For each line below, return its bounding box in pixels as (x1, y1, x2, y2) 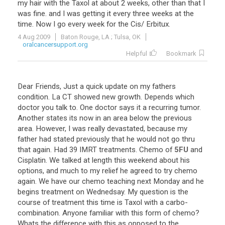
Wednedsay (86, 187, 124, 196)
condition (18, 92, 48, 101)
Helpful (126, 50, 147, 57)
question (140, 187, 168, 196)
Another (18, 114, 44, 123)
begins (18, 187, 39, 196)
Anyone (62, 208, 87, 217)
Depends (144, 92, 173, 101)
